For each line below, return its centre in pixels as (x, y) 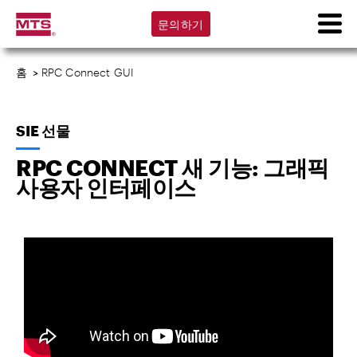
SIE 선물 (43, 131)
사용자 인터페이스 (106, 187)
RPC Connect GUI (88, 72)
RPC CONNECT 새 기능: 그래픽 (173, 167)
